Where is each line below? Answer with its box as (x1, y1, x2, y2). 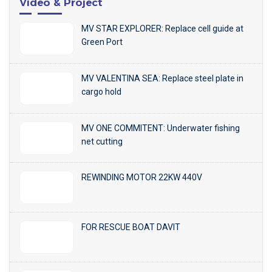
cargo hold (81, 86, 121, 97)
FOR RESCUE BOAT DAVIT (81, 222, 180, 232)
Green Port (81, 37, 123, 47)
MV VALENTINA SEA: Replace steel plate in (81, 73, 243, 83)
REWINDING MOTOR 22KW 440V (81, 172, 202, 183)
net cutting (81, 136, 123, 146)
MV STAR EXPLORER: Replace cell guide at (81, 24, 243, 34)
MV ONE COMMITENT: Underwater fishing (81, 123, 240, 133)
